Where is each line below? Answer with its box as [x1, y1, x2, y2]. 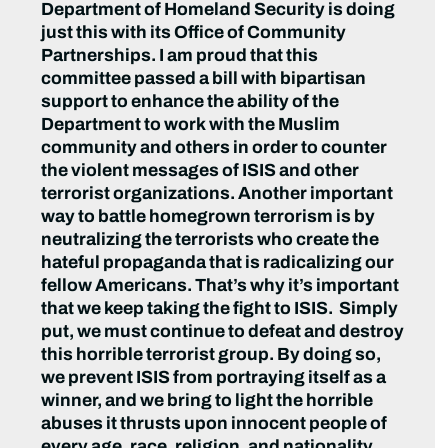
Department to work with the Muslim [41, 115, 341, 135]
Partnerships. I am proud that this [41, 46, 319, 66]
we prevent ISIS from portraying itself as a [41, 368, 387, 388]
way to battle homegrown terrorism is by [41, 207, 376, 227]
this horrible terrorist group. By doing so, [41, 345, 382, 365]
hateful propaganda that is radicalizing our [41, 253, 395, 273]
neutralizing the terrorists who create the [41, 230, 380, 250]
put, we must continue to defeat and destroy [41, 322, 405, 342]
